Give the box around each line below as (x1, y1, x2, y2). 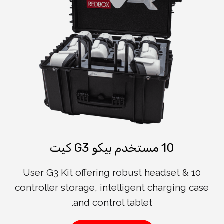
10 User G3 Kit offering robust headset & (23, 166, 189, 178)
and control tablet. (73, 196, 152, 208)
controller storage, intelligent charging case (15, 181, 209, 193)
